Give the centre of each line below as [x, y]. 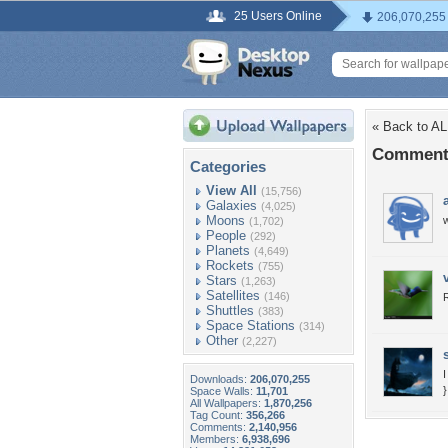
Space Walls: [223, 391]
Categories [228, 166]
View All [231, 190]
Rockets [230, 265]
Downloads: [220, 379]
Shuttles [230, 310]
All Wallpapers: [227, 403]
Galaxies [231, 205]
